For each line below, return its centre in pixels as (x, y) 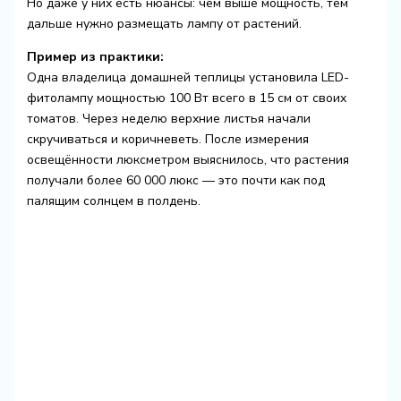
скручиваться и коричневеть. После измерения (167, 140)
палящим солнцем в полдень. (113, 201)
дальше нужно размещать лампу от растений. (164, 24)
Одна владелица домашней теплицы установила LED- (188, 78)
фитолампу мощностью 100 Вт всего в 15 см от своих (186, 98)
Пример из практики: (95, 57)
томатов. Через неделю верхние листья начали (168, 119)
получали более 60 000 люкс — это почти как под (175, 181)
